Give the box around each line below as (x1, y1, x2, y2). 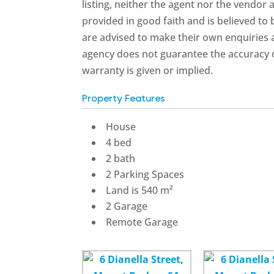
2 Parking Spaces (106, 168, 185, 181)
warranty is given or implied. (82, 64, 213, 77)
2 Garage (106, 199, 148, 213)
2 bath (106, 152, 136, 165)
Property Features (82, 94, 166, 103)
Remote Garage (106, 215, 179, 229)
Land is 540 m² (106, 183, 174, 197)
